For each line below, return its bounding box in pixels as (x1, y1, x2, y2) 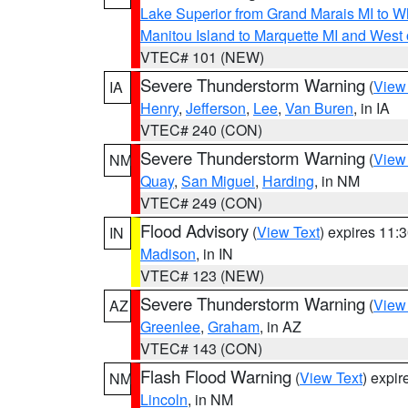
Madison (140, 243, 196, 264)
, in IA (353, 97, 390, 118)
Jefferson (186, 97, 246, 118)
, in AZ (260, 316, 301, 337)
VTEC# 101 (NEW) (140, 46, 264, 67)
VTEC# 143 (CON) (140, 338, 262, 359)
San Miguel (181, 170, 255, 191)
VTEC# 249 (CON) (140, 192, 262, 213)
